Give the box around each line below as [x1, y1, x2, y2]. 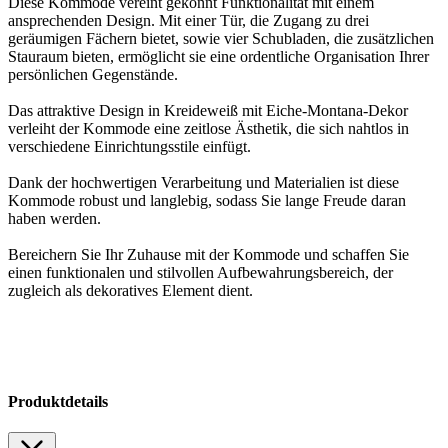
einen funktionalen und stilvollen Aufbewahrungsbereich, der [8, 263, 393, 281]
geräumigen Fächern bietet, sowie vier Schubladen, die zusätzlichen [8, 29, 434, 47]
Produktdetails [8, 393, 108, 411]
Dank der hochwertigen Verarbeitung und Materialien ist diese [8, 173, 399, 191]
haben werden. [8, 209, 101, 227]
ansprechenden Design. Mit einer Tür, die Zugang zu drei [8, 11, 369, 29]
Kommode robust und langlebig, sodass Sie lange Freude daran [8, 191, 406, 209]
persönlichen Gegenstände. [8, 65, 178, 83]
